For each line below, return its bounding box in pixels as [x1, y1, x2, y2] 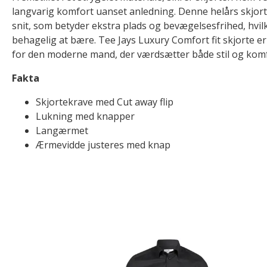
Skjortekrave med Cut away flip [36, 95, 173, 108]
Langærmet [36, 124, 88, 137]
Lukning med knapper [36, 110, 135, 123]
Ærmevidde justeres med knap [36, 138, 170, 151]
